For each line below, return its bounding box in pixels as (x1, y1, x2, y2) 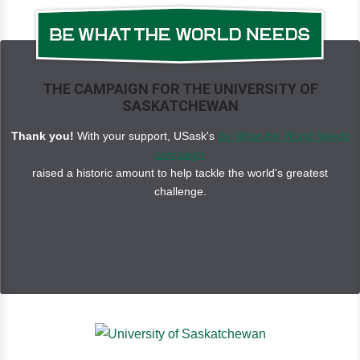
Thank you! (10, 129, 74, 143)
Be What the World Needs (217, 129, 350, 143)
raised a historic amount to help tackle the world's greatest (32, 166, 328, 180)
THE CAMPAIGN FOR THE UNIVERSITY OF (42, 80, 318, 98)
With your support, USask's (73, 129, 218, 143)
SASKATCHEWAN (121, 97, 239, 115)
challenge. (153, 185, 207, 198)
